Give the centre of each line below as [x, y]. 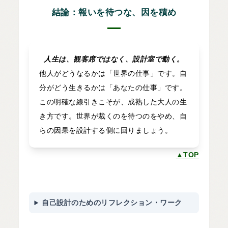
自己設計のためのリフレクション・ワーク [112, 203]
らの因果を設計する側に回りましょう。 [106, 131]
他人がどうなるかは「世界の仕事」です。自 [113, 74]
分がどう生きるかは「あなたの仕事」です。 [113, 88]
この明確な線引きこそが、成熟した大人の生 [113, 102]
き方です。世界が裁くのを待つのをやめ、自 [113, 116]
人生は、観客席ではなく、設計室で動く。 [114, 59]
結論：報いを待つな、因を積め [114, 13]
